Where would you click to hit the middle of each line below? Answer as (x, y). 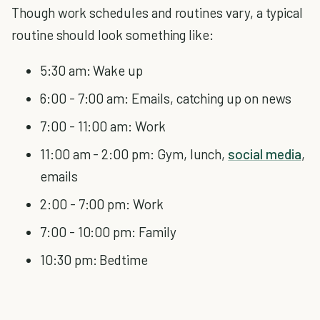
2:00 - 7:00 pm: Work (102, 204)
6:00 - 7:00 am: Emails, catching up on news (166, 98)
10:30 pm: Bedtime (94, 260)
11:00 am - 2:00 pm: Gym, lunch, (134, 154)
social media (265, 154)
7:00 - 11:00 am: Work (103, 126)
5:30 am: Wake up (92, 70)
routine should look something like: (113, 35)
